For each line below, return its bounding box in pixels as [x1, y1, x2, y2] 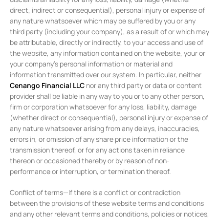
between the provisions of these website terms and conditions [10, 198, 204, 208]
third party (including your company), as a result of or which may [10, 27, 209, 37]
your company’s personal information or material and [10, 59, 173, 69]
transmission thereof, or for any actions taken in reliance [10, 145, 185, 155]
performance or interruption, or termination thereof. [10, 167, 171, 176]
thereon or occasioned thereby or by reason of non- [10, 156, 170, 166]
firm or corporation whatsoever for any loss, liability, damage [10, 102, 197, 112]
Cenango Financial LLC [10, 81, 85, 90]
